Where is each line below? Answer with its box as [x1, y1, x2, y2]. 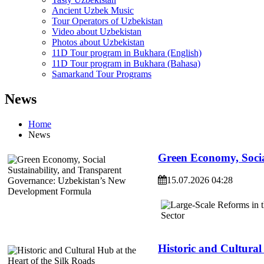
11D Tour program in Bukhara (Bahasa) [52, 58, 200, 68]
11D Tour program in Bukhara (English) [52, 48, 202, 58]
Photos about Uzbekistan [52, 37, 144, 47]
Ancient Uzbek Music [52, 5, 134, 15]
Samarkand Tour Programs [52, 69, 151, 79]
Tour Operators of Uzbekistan [52, 16, 163, 26]
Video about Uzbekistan [52, 27, 141, 37]
